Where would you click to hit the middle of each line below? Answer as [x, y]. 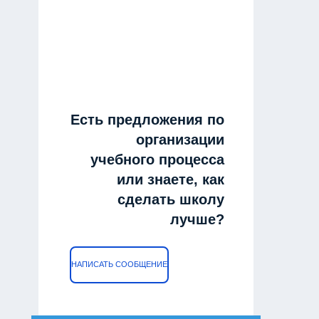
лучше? [198, 219]
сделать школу [171, 199]
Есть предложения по [148, 119]
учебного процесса [158, 159]
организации [181, 139]
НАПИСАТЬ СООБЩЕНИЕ [120, 265]
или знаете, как [171, 179]
